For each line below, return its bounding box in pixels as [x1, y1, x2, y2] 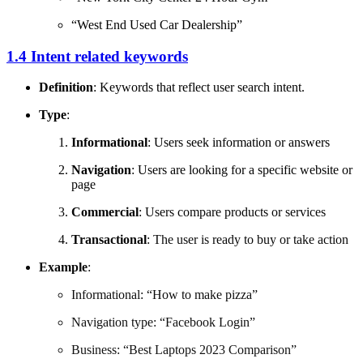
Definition [39, 80, 93, 95]
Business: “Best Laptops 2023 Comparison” [71, 343, 297, 357]
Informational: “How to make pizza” [71, 288, 258, 302]
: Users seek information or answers [147, 135, 330, 150]
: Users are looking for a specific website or [131, 163, 352, 177]
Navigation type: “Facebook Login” [71, 315, 255, 330]
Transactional [71, 233, 147, 247]
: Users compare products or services [139, 205, 326, 220]
